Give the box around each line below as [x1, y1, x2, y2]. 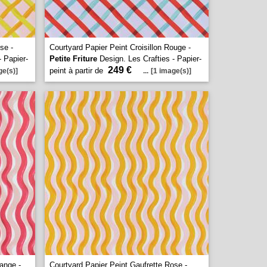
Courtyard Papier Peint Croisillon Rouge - [49, 43, 191, 52]
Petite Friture [49, 54, 97, 63]
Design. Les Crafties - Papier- [97, 54, 201, 63]
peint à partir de [49, 66, 105, 75]
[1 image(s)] [151, 67, 191, 75]
